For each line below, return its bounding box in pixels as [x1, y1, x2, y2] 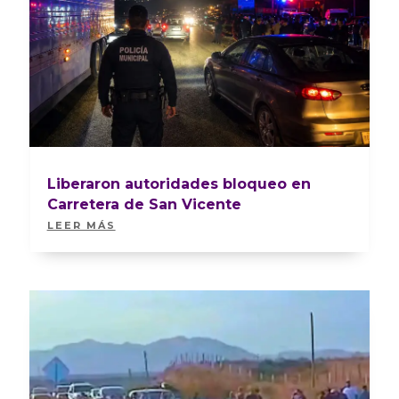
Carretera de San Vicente [46, 195, 241, 213]
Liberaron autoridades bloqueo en [46, 175, 311, 192]
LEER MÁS [46, 218, 116, 232]
